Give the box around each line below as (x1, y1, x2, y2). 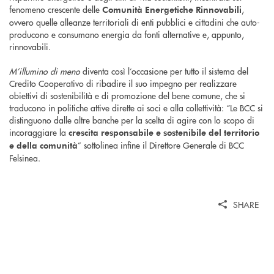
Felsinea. (9, 151, 40, 164)
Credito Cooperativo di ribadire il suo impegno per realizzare (9, 76, 237, 89)
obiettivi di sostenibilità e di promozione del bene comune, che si (9, 89, 245, 102)
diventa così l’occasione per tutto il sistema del (80, 64, 248, 77)
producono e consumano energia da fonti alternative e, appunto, (9, 28, 244, 40)
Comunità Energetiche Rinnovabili (102, 3, 242, 15)
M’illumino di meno (9, 64, 80, 77)
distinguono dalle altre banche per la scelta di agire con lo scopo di (9, 113, 254, 126)
